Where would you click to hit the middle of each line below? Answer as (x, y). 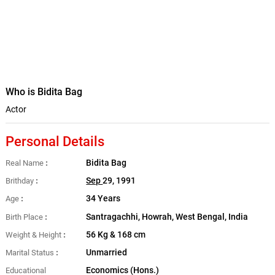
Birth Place (24, 217)
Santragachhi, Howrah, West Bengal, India (167, 217)
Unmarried (107, 252)
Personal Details (55, 141)
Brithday (19, 181)
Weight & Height (33, 234)
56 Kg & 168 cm (116, 234)
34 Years (103, 199)
